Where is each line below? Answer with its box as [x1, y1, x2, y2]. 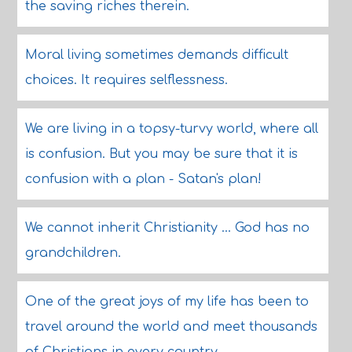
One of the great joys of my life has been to [24, 295, 309, 309]
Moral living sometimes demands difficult [24, 48, 288, 62]
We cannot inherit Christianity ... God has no [24, 221, 310, 235]
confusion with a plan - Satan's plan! [24, 172, 262, 186]
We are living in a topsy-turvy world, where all [24, 122, 318, 136]
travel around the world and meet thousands [24, 320, 317, 334]
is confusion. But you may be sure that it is [24, 147, 298, 161]
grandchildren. [24, 246, 121, 260]
